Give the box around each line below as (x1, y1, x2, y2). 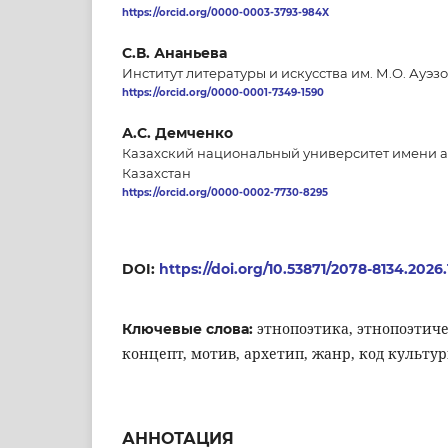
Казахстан (122, 165, 191, 182)
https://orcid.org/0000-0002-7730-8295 (122, 186, 328, 200)
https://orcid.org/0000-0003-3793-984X (122, 6, 329, 20)
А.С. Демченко (122, 124, 233, 143)
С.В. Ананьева (122, 44, 227, 63)
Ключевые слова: (122, 319, 257, 338)
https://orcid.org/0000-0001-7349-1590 (122, 86, 324, 100)
